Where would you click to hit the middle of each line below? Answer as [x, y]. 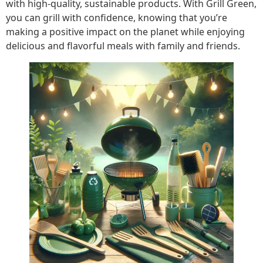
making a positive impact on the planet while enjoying [125, 31]
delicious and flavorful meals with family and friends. [123, 45]
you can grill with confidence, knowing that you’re [117, 17]
